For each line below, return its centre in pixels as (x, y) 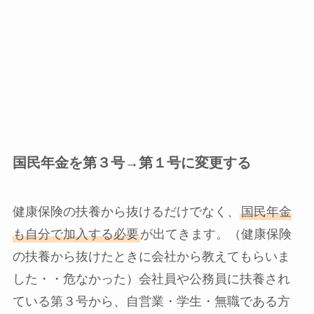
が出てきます (178, 234)
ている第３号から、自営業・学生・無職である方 (151, 301)
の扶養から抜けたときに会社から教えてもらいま (151, 256)
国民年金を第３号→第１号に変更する (131, 163)
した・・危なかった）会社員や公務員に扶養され (151, 279)
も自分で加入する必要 (75, 234)
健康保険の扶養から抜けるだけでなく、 (126, 211)
